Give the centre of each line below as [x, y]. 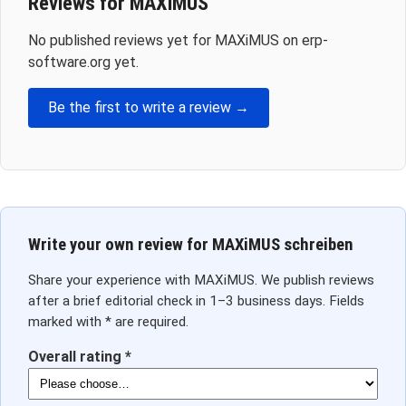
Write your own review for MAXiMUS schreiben [191, 245]
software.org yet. [83, 63]
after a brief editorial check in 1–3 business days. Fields [196, 300]
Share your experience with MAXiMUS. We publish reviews [201, 280]
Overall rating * [80, 356]
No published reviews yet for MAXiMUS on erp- [178, 41]
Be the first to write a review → [149, 108]
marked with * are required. [108, 321]
